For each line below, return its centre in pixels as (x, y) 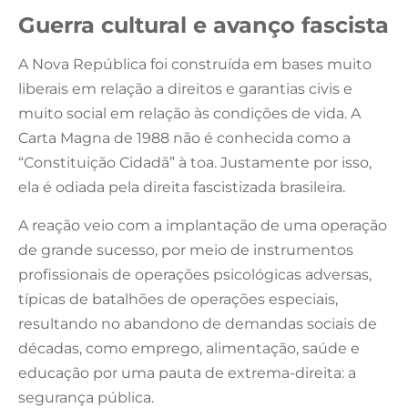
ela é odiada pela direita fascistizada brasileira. (184, 187)
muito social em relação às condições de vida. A (189, 113)
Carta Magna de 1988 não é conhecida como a (184, 138)
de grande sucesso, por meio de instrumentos (186, 250)
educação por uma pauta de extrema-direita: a (187, 372)
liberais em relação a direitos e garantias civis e (185, 88)
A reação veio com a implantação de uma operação (203, 225)
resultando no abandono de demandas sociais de (198, 323)
